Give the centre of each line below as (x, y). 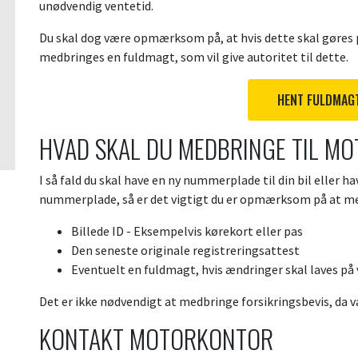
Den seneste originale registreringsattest (187, 250)
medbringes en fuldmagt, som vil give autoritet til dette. (195, 57)
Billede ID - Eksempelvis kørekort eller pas (187, 231)
